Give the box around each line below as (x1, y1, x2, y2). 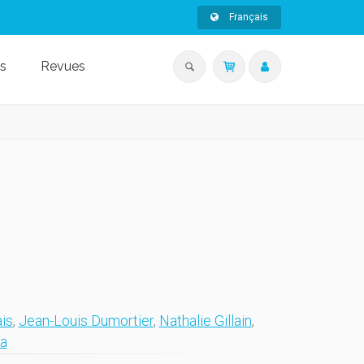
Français (227, 11, 268, 23)
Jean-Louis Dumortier (18, 312, 154, 329)
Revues (40, 58, 85, 74)
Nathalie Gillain (158, 312, 252, 329)
